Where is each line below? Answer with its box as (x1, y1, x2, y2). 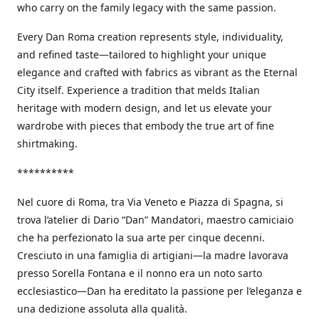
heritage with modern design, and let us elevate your (17, 101, 272, 115)
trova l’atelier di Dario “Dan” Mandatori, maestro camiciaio (17, 213, 293, 226)
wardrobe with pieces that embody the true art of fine (17, 119, 274, 132)
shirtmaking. (17, 137, 78, 150)
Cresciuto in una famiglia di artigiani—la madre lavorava (17, 249, 288, 262)
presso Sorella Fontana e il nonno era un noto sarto (17, 266, 262, 280)
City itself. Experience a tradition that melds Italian (17, 83, 260, 97)
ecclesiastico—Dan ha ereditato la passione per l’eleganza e (17, 284, 302, 298)
